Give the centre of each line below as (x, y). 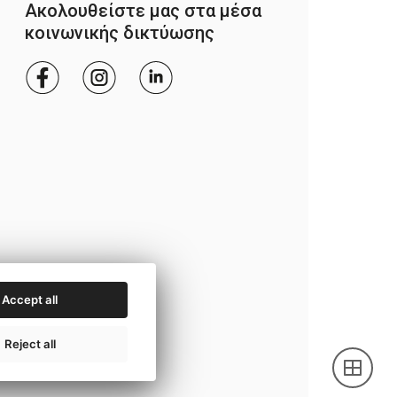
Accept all (30, 300)
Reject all (30, 343)
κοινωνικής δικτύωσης (120, 32)
